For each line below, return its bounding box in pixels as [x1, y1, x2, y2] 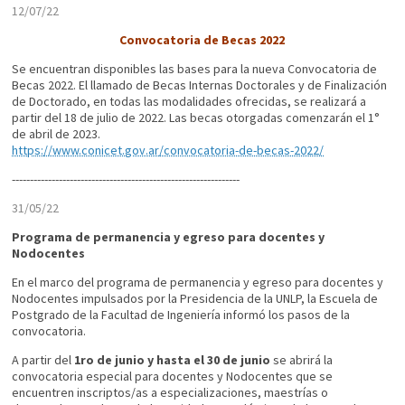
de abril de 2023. [12, 126, 101, 143]
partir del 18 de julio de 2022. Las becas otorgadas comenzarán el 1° [12, 109, 381, 127]
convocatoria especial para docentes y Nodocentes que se [12, 368, 334, 385]
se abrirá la [270, 352, 334, 369]
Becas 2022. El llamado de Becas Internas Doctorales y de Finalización [12, 77, 388, 94]
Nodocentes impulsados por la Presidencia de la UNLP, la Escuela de [12, 290, 379, 307]
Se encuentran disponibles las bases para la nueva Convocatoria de [12, 61, 378, 78]
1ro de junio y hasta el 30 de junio [74, 352, 271, 369]
